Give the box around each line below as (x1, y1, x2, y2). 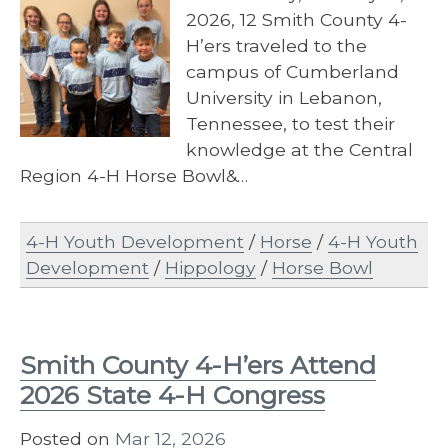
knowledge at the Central (186, 138, 413, 160)
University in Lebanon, (186, 86, 382, 108)
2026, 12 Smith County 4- (186, 8, 407, 30)
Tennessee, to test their (186, 112, 395, 134)
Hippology (165, 257, 256, 279)
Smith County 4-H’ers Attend (20, 349, 376, 380)
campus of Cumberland (186, 60, 399, 82)
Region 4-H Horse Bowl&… (20, 164, 248, 186)
